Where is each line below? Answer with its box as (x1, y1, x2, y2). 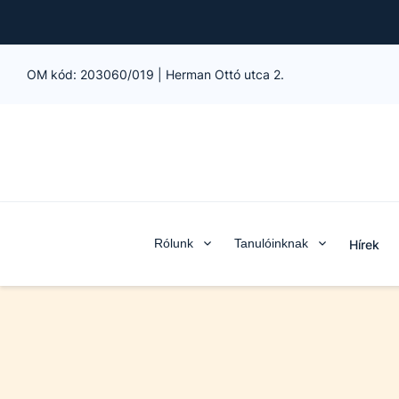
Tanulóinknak (233, 236, 308, 250)
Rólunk (153, 236, 193, 250)
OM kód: (27, 67, 80, 82)
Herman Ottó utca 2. (166, 67, 284, 82)
